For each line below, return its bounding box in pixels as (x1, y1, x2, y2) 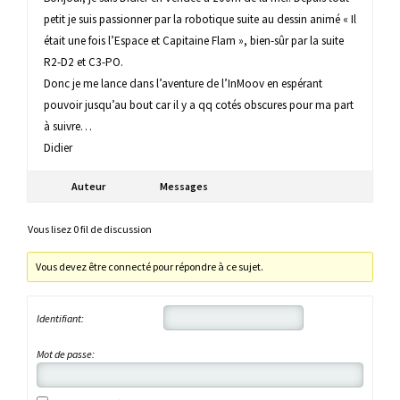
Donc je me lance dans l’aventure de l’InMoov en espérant (44, 76, 322, 92)
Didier (44, 140, 72, 156)
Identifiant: (37, 311, 84, 325)
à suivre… (44, 119, 92, 135)
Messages (160, 179, 208, 194)
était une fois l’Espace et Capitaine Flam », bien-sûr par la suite (44, 33, 344, 49)
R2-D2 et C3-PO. (44, 54, 123, 71)
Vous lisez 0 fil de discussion (28, 222, 152, 237)
